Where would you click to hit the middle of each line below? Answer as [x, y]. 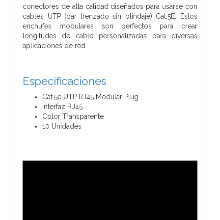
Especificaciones [64, 81]
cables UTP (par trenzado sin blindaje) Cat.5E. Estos [110, 16]
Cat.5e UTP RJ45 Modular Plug [90, 96]
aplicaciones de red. [55, 45]
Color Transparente [73, 116]
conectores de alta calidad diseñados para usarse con [110, 6]
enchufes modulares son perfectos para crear [110, 26]
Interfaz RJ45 [62, 106]
